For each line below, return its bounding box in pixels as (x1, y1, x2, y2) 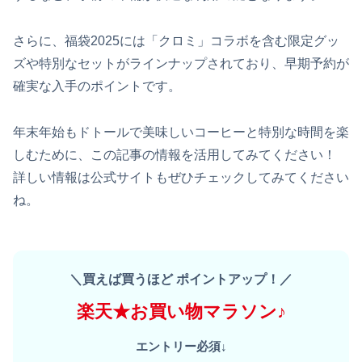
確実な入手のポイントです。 (13, 79, 181, 94)
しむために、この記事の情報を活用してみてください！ (13, 147, 336, 162)
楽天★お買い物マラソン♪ (76, 301, 286, 322)
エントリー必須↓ (135, 339, 227, 353)
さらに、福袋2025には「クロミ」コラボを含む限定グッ (13, 34, 339, 48)
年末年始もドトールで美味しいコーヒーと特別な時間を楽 (13, 124, 349, 139)
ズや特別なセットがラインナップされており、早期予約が (13, 57, 349, 71)
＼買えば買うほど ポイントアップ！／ (69, 271, 293, 286)
